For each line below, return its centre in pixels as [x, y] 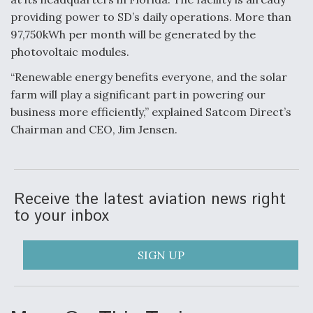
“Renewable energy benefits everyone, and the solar [149, 77]
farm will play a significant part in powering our [138, 95]
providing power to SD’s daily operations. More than [151, 17]
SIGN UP [161, 255]
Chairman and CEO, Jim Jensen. [94, 130]
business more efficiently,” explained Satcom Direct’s [151, 112]
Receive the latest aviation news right [150, 200]
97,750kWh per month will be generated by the [133, 35]
